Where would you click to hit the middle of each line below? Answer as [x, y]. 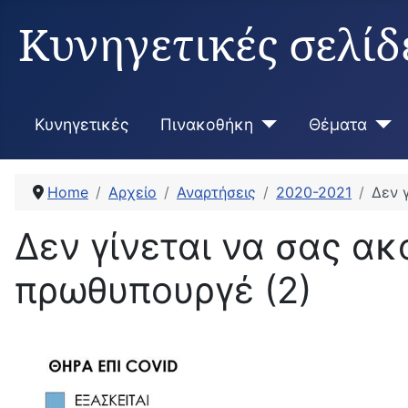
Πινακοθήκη [206, 124]
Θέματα [338, 124]
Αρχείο [133, 193]
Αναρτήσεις [216, 193]
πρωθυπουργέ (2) [163, 291]
